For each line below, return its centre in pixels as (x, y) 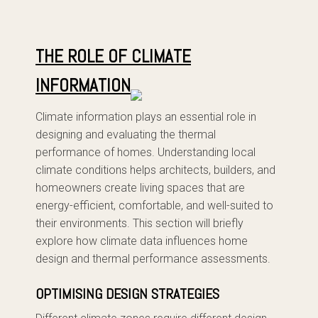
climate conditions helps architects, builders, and (155, 170)
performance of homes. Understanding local (146, 152)
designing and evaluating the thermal (126, 135)
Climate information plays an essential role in (146, 117)
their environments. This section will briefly (139, 223)
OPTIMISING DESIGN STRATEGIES (127, 294)
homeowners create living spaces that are (140, 188)
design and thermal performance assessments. (153, 259)
